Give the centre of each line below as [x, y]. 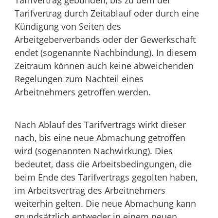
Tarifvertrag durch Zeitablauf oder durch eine [107, 13]
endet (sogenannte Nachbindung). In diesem [106, 52]
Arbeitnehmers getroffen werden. [83, 92]
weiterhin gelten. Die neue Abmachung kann [105, 203]
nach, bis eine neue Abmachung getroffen [100, 137]
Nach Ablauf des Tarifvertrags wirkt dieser [100, 124]
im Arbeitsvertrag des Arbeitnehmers [90, 190]
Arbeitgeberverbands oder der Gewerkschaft [105, 39]
